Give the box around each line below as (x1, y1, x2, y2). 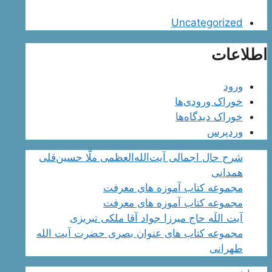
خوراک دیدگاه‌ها (175, 110, 243, 123)
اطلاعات (211, 45, 267, 64)
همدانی (211, 166, 243, 179)
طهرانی (209, 242, 243, 255)
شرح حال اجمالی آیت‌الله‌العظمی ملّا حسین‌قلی (39, 151, 243, 164)
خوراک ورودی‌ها (175, 95, 243, 108)
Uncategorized (171, 16, 243, 29)
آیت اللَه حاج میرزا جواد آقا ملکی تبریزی (70, 212, 243, 225)
